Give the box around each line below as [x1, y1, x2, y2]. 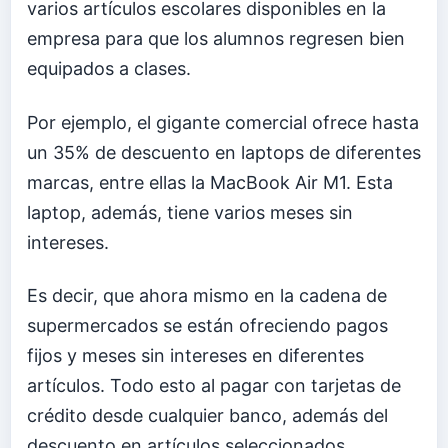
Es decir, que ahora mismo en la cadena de [27, 285, 387, 307]
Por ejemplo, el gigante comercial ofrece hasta [27, 111, 419, 133]
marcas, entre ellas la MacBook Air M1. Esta [27, 171, 393, 193]
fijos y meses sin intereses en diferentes [27, 345, 364, 367]
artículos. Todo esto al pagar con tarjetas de [27, 375, 401, 397]
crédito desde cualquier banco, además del [27, 405, 388, 427]
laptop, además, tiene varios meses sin [27, 201, 353, 223]
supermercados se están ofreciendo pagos [27, 315, 388, 337]
